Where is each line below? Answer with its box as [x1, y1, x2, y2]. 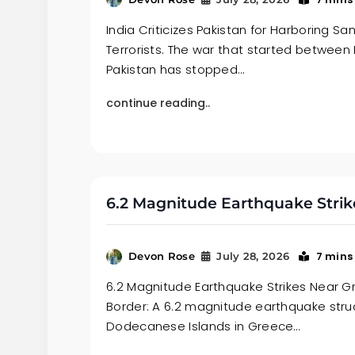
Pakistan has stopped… [106, 60, 245, 78]
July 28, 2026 [216, 250, 290, 263]
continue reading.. [106, 94, 210, 111]
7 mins [315, 249, 353, 265]
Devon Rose [128, 250, 195, 263]
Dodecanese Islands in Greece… [106, 318, 300, 335]
